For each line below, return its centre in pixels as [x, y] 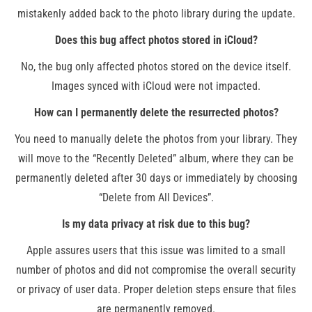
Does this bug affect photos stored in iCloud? [156, 40]
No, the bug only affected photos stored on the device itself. [156, 66]
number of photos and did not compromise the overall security [156, 270]
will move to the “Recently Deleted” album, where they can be [156, 158]
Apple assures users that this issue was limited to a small [156, 250]
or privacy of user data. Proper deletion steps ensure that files [156, 289]
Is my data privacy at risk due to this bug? [156, 224]
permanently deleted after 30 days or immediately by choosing [156, 178]
